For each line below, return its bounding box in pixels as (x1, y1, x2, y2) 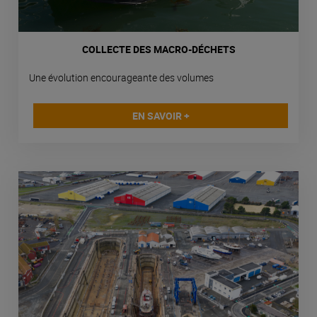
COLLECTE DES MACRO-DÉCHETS (81, 42, 236, 57)
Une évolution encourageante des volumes (29, 71, 214, 85)
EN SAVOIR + (132, 109, 190, 123)
